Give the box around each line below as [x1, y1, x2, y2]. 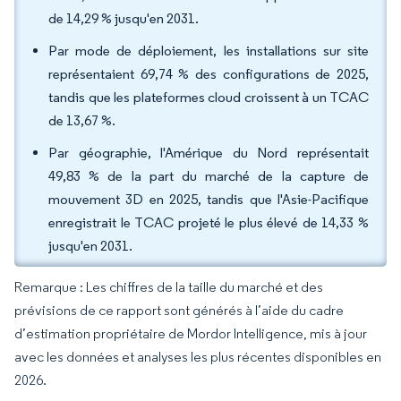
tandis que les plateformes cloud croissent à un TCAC [48, 89, 369, 106]
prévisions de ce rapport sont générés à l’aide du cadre [14, 302, 344, 319]
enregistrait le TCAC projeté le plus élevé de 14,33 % [48, 214, 369, 231]
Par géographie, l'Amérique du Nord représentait [48, 144, 369, 161]
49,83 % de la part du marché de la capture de [48, 167, 369, 184]
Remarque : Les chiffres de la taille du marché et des [14, 278, 323, 295]
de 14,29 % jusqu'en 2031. [48, 10, 199, 27]
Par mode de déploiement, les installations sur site [48, 42, 369, 59]
